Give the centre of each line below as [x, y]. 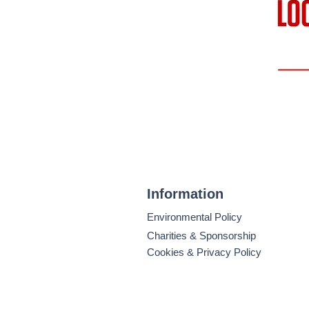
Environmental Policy [195, 217]
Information [185, 194]
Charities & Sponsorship [201, 236]
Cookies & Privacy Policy [204, 252]
